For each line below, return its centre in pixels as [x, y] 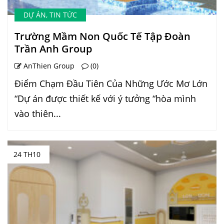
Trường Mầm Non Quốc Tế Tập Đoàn [102, 36]
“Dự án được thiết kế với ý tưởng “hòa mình [105, 99]
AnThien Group [48, 66]
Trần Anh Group [53, 49]
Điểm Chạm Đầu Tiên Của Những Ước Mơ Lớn [111, 84]
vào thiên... [38, 114]
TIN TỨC [63, 15]
